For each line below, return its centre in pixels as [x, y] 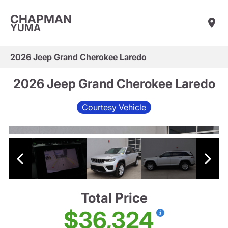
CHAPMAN [41, 19]
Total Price [114, 198]
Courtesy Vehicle [114, 107]
